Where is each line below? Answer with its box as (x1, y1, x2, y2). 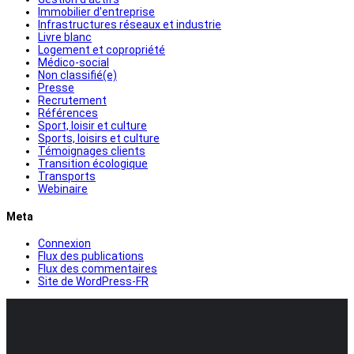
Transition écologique (38, 156, 148, 170)
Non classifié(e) (38, 68, 117, 81)
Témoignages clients (38, 144, 145, 157)
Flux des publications (38, 250, 144, 263)
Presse (38, 81, 74, 94)
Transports (38, 169, 96, 183)
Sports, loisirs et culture (38, 131, 160, 145)
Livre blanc (38, 30, 92, 43)
